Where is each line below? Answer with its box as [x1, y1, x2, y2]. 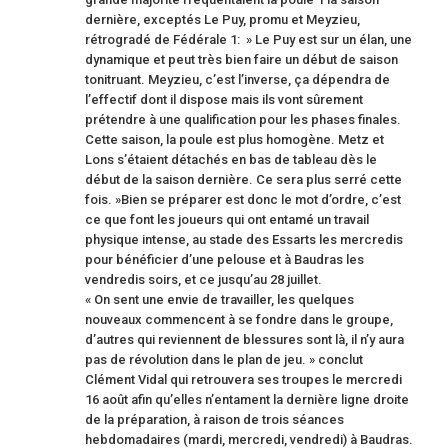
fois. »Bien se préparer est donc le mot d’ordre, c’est [85, 191, 401, 207]
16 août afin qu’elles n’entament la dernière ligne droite [85, 391, 409, 407]
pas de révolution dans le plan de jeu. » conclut [85, 351, 363, 367]
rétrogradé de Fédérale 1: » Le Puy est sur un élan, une [85, 31, 412, 47]
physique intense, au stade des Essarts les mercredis [85, 231, 403, 247]
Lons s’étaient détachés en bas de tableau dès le [85, 151, 377, 167]
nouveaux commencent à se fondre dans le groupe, [85, 311, 393, 327]
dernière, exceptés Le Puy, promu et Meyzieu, [85, 11, 360, 27]
